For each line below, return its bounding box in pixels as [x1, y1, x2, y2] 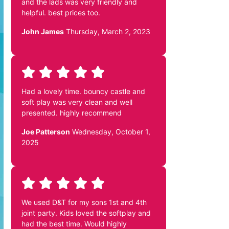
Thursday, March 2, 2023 [64, 27, 150, 36]
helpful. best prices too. [21, 8, 100, 17]
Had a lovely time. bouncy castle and [21, 86, 145, 96]
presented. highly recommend [21, 108, 122, 117]
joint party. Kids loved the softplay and [21, 208, 151, 217]
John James [21, 27, 64, 36]
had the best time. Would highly [21, 219, 127, 228]
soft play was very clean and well [21, 97, 132, 106]
